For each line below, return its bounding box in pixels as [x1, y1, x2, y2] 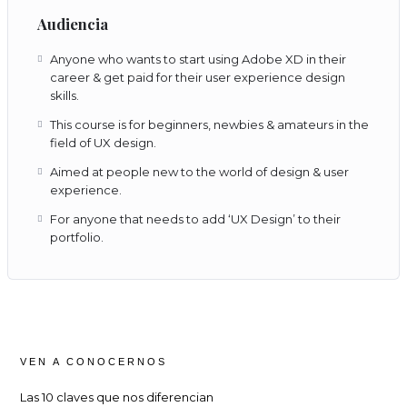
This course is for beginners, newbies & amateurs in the [50, 117, 370, 133]
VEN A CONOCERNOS [20, 356, 168, 368]
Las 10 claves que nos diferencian [20, 390, 214, 405]
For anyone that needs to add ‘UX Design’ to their [50, 212, 342, 227]
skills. [50, 88, 80, 104]
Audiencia [37, 14, 109, 35]
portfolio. [50, 230, 104, 245]
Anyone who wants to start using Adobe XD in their [50, 52, 347, 67]
